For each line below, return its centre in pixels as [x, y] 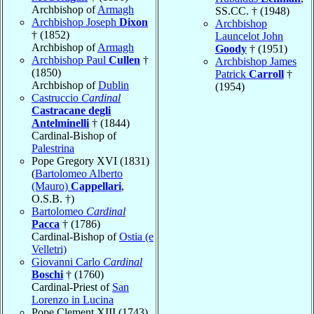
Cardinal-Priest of [72, 287]
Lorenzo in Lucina [73, 299]
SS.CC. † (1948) [252, 11]
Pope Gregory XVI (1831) [90, 161]
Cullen [124, 60]
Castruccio [56, 97]
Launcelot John [249, 36]
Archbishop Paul [70, 60]
